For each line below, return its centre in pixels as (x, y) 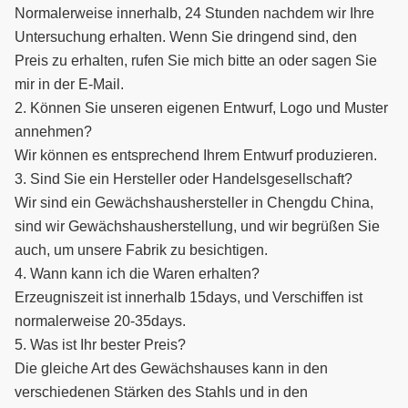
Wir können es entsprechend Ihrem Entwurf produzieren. (196, 156)
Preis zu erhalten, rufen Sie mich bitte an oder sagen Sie (196, 61)
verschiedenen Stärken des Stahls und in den (161, 393)
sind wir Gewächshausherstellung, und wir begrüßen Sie (197, 227)
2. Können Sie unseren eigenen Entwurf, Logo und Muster (201, 108)
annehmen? (53, 132)
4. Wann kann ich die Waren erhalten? (137, 274)
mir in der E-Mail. (69, 85)
